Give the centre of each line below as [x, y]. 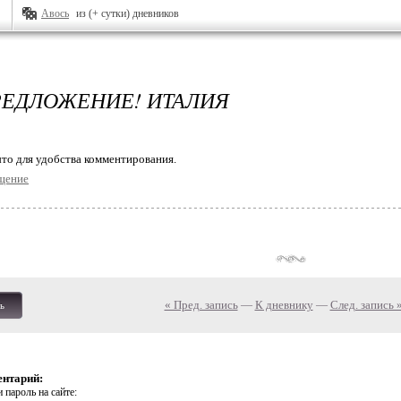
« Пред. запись [201, 305]
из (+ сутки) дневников [128, 13]
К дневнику [284, 305]
